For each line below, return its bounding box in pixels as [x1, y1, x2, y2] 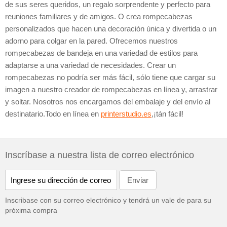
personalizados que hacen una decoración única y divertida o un [5, 24, 216, 33]
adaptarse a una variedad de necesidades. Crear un [5, 61, 176, 69]
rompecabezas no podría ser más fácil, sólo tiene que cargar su [5, 73, 215, 82]
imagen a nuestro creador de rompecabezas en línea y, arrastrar [5, 85, 217, 94]
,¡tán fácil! [152, 109, 183, 118]
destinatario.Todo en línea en [5, 109, 101, 118]
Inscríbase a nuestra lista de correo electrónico [5, 150, 194, 160]
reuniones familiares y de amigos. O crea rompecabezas [5, 12, 193, 21]
